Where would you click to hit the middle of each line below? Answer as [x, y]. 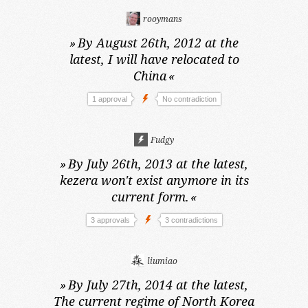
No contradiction [189, 99]
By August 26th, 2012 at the [158, 43]
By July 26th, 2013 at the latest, [158, 164]
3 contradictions [191, 220]
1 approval [109, 99]
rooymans [161, 19]
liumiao [161, 261]
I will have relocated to [173, 59]
